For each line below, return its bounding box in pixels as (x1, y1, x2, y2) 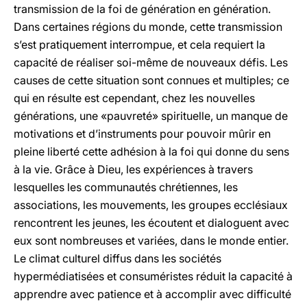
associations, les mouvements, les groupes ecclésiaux (14, 198, 288, 212)
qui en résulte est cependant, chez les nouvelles (14, 91, 255, 105)
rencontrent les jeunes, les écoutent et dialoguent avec (14, 216, 289, 230)
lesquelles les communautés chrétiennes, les (14, 180, 238, 194)
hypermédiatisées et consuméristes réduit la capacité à (14, 269, 293, 283)
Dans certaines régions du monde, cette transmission (14, 20, 282, 34)
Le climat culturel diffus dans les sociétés (14, 251, 221, 265)
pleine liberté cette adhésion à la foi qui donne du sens (14, 145, 289, 158)
